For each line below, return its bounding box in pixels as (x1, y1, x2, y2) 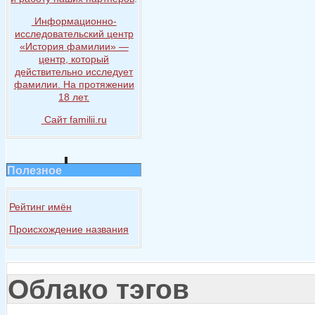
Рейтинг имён (9, 200, 72, 212)
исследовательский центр (14, 28, 134, 40)
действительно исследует (15, 66, 134, 78)
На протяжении (63, 79, 134, 91)
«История (19, 41, 67, 53)
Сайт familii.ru (41, 114, 107, 126)
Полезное (7, 163, 62, 176)
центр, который (39, 53, 110, 65)
